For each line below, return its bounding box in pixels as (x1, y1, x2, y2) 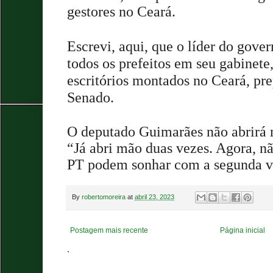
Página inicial (220, 226, 266, 235)
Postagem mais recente (70, 226, 148, 235)
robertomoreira (82, 193, 126, 200)
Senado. (67, 89, 118, 105)
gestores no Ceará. (67, 3, 179, 19)
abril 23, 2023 (135, 193, 174, 200)
